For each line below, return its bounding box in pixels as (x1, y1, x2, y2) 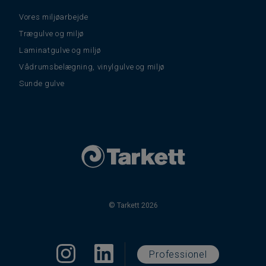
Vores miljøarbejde (19, 12, 88, 21)
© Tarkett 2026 (108, 200, 158, 210)
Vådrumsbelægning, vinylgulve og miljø (19, 62, 165, 71)
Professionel (149, 248, 207, 260)
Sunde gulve (19, 78, 65, 88)
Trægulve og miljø (19, 28, 84, 38)
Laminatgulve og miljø (19, 45, 101, 55)
